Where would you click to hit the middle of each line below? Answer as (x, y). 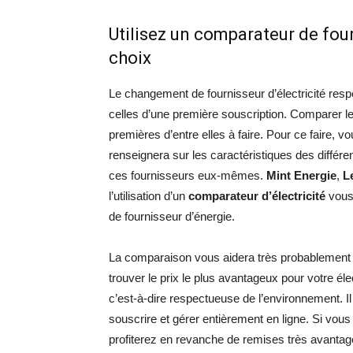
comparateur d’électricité (257, 196)
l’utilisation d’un (149, 196)
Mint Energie (301, 175)
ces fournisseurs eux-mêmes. (188, 175)
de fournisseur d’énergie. (172, 216)
